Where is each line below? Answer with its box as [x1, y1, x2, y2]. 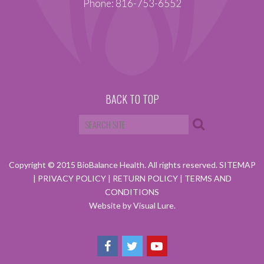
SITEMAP [219, 160, 256, 170]
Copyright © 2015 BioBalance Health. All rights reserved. [8, 160, 219, 170]
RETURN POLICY [112, 173, 180, 183]
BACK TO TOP [105, 91, 159, 107]
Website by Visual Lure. [88, 200, 176, 210]
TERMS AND [184, 173, 232, 183]
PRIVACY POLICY [37, 173, 108, 183]
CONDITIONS [105, 187, 159, 197]
